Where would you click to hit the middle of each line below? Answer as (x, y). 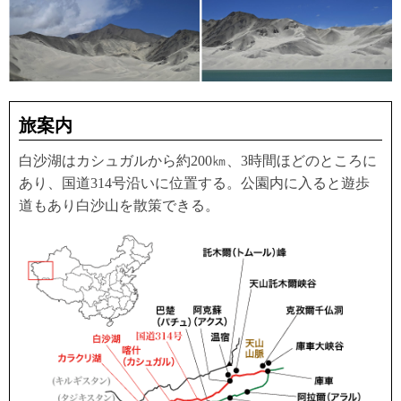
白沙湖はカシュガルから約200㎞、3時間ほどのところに (198, 161)
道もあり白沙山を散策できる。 (119, 206)
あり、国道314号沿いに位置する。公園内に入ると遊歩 (194, 183)
